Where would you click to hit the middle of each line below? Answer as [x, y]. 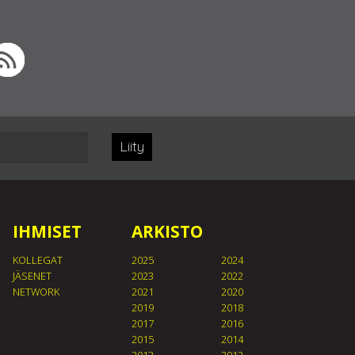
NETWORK [36, 292]
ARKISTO [167, 231]
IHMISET [47, 231]
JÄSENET [32, 276]
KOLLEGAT [37, 260]
